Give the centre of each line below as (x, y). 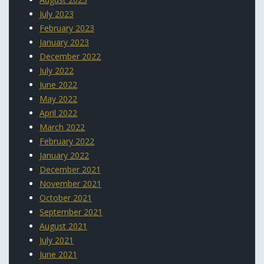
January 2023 (64, 42)
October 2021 (66, 197)
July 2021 (57, 240)
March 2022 (62, 127)
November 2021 (70, 183)
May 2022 (58, 98)
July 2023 (57, 14)
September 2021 (71, 212)
